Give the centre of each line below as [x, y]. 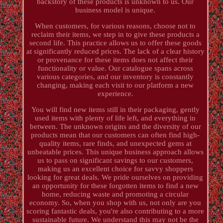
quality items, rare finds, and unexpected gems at [115, 143]
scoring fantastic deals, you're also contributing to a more [115, 211]
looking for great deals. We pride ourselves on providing [115, 177]
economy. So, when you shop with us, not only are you [115, 202]
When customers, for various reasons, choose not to [115, 26]
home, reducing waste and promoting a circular [115, 194]
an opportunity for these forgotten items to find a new [115, 185]
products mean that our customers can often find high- [115, 135]
